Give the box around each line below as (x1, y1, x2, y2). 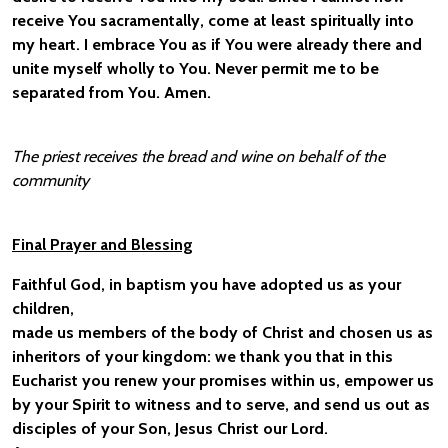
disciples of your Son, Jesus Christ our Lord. (12, 419, 328, 438)
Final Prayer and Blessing (12, 235, 193, 254)
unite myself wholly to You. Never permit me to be (12, 59, 379, 78)
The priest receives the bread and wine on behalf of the (12, 147, 385, 166)
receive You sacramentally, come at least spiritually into (12, 11, 414, 30)
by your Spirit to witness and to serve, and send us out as (12, 395, 430, 414)
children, (12, 299, 74, 318)
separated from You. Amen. (12, 83, 211, 102)
